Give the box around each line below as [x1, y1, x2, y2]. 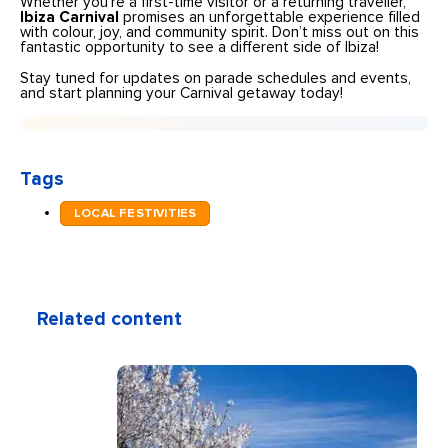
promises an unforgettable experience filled [123, 10, 421, 26]
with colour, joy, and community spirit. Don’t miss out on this [20, 25, 420, 41]
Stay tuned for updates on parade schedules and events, [20, 70, 412, 86]
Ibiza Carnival [20, 10, 124, 26]
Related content [37, 309, 183, 329]
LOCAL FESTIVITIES [73, 206, 197, 220]
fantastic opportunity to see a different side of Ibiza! [20, 40, 380, 56]
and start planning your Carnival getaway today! [20, 85, 344, 101]
